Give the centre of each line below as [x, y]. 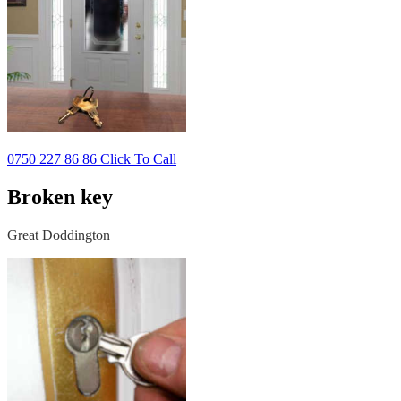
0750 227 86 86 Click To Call [92, 158]
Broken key [60, 196]
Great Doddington [59, 235]
